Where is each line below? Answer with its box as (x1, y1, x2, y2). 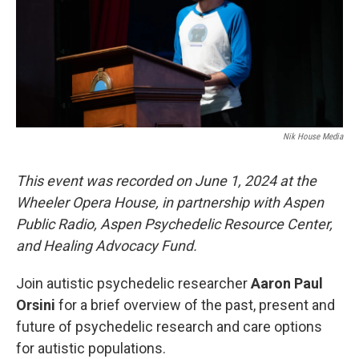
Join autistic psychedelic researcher (16, 275, 251, 292)
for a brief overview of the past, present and (58, 296, 335, 313)
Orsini (16, 296, 58, 313)
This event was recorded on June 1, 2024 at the (16, 172, 317, 189)
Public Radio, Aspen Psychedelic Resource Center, (16, 216, 333, 232)
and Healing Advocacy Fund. (16, 237, 197, 254)
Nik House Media (283, 131, 343, 142)
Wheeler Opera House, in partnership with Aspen (16, 194, 324, 211)
